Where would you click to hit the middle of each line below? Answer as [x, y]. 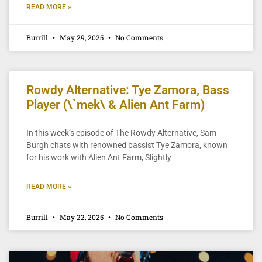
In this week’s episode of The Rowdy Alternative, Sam [121, 132]
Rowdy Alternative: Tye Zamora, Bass [128, 90]
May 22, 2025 [82, 217]
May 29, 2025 [82, 37]
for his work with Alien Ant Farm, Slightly [99, 157]
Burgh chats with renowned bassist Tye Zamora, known [127, 145]
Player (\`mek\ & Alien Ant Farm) [116, 104]
